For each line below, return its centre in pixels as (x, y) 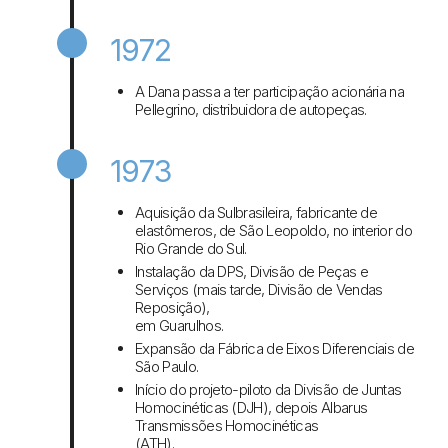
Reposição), (172, 308)
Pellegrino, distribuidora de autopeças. (251, 110)
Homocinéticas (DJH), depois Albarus (251, 408)
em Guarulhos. (179, 326)
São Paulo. (167, 367)
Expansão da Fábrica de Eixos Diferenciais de (275, 349)
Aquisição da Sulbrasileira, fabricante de (256, 213)
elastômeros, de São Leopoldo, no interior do (274, 231)
